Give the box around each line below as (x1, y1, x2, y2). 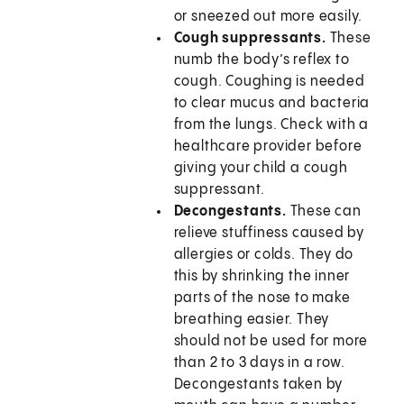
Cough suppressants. (173, 31, 326, 47)
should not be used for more (173, 334, 369, 350)
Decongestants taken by (173, 377, 344, 393)
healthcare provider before (173, 139, 363, 155)
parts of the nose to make (173, 290, 351, 307)
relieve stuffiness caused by (173, 225, 365, 242)
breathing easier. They (173, 312, 330, 328)
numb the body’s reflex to (173, 52, 350, 69)
